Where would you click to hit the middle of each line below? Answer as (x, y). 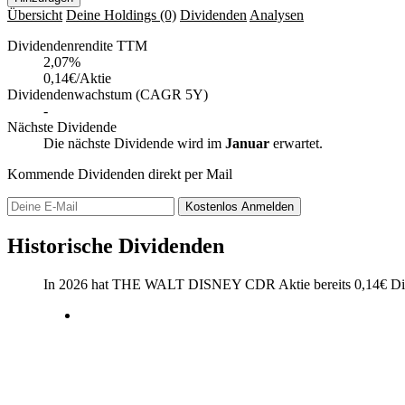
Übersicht (35, 14)
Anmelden (268, 206)
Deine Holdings (113, 14)
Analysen (277, 14)
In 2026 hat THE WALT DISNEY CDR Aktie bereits (199, 284)
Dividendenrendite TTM (77, 45)
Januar (247, 143)
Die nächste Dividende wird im (134, 143)
